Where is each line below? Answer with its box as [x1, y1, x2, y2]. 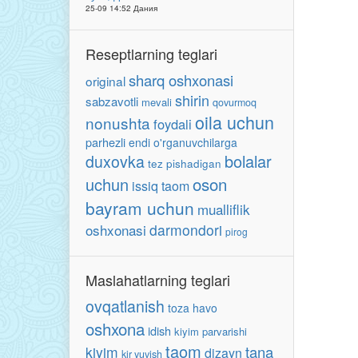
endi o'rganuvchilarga [129, 134, 237, 150]
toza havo [168, 300, 217, 316]
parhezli [86, 133, 125, 150]
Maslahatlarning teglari [86, 269, 230, 290]
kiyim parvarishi [174, 324, 247, 339]
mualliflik [197, 199, 250, 219]
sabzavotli [86, 93, 138, 109]
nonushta [86, 112, 150, 133]
